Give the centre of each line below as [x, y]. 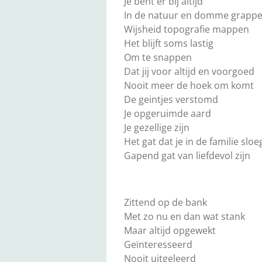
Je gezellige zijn [157, 128]
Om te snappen [158, 58]
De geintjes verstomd [171, 100]
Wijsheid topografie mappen [187, 30]
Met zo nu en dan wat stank [185, 217]
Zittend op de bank [166, 203]
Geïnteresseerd [158, 245]
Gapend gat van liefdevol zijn [187, 156]
